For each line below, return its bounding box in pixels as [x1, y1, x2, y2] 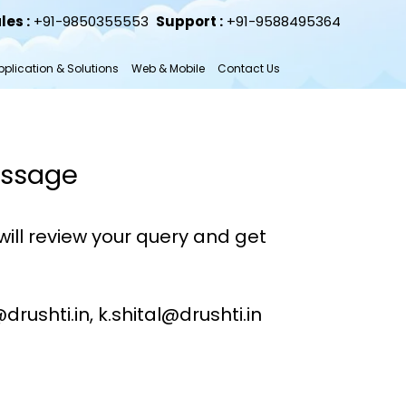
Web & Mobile [130, 61, 205, 77]
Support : [155, 12, 223, 31]
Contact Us [217, 61, 280, 77]
